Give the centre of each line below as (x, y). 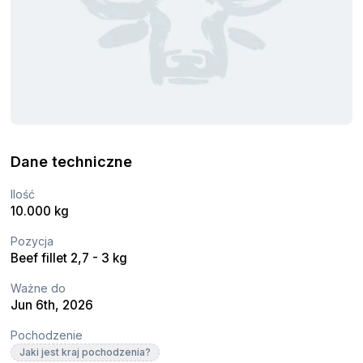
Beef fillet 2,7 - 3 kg (69, 258)
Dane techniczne (72, 161)
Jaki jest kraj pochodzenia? (85, 352)
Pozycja (32, 241)
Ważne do (38, 288)
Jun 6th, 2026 (52, 305)
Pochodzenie (47, 335)
